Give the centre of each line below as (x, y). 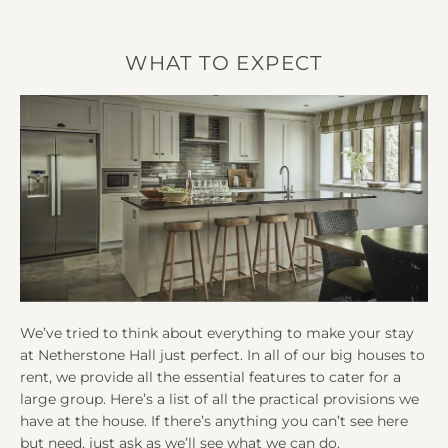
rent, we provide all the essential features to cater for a (210, 376)
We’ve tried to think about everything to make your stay (217, 332)
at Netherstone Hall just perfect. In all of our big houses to (222, 354)
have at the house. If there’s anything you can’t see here (214, 420)
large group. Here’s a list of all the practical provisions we (219, 398)
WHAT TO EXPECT (224, 63)
